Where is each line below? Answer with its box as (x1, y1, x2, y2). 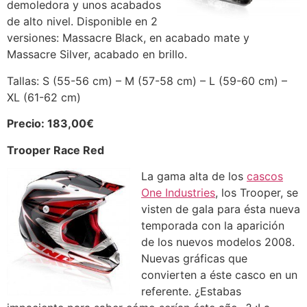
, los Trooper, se (215, 185, 298, 199)
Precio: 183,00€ (7, 116, 94, 131)
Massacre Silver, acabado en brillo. (7, 47, 187, 62)
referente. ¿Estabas (141, 284, 241, 298)
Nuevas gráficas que (141, 251, 247, 265)
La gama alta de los (141, 169, 247, 183)
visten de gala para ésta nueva (141, 201, 300, 216)
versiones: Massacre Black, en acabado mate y (7, 31, 249, 45)
